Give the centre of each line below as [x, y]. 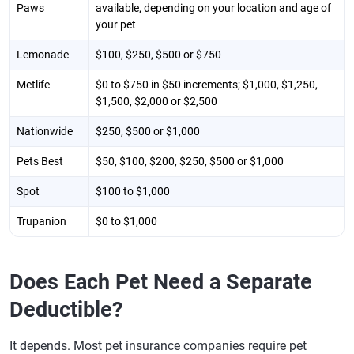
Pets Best [40, 161]
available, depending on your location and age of [213, 8]
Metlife [33, 85]
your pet [116, 24]
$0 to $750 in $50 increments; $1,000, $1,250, [207, 85]
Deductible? [66, 310]
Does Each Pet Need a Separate [161, 282]
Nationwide [45, 131]
